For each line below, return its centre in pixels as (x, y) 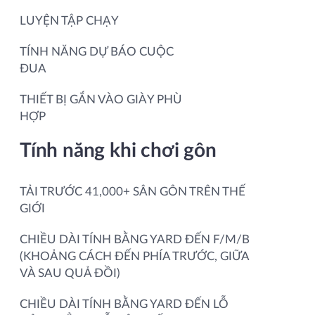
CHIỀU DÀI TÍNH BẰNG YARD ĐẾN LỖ (124, 304)
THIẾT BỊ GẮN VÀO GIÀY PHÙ (101, 99)
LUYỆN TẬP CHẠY (69, 20)
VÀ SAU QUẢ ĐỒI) (70, 273)
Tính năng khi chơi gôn (118, 150)
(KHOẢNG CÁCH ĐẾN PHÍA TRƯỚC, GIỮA (134, 256)
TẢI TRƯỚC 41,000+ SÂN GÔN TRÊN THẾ (133, 191)
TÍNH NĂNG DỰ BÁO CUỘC (97, 51)
